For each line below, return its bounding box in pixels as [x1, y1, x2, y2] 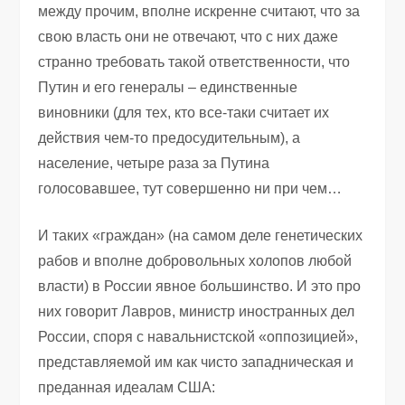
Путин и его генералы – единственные [38, 79, 298, 95]
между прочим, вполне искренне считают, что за [38, 3, 361, 19]
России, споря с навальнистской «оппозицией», [38, 328, 359, 344]
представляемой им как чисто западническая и [38, 353, 354, 370]
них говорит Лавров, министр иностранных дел [38, 303, 355, 319]
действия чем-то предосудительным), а [38, 129, 301, 146]
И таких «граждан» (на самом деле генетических [38, 227, 363, 243]
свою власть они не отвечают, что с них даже [38, 28, 339, 44]
